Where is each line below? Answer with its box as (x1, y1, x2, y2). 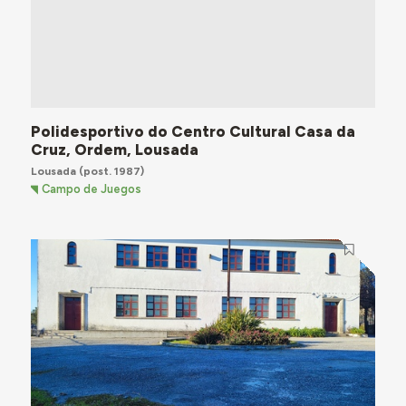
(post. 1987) (75, 163, 144, 178)
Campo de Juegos (42, 182, 142, 197)
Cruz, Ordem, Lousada (30, 140, 198, 159)
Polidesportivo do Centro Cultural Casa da (30, 121, 355, 140)
